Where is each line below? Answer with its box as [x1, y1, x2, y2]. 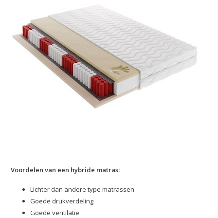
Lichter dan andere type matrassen [30, 185, 135, 194]
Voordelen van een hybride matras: [11, 165, 120, 175]
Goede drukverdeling [30, 197, 94, 206]
